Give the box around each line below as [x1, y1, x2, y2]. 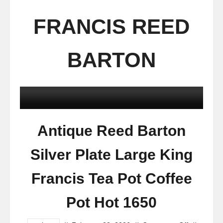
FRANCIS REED [33, 15, 190, 38]
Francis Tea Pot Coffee [31, 170, 192, 187]
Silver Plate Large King [30, 146, 193, 163]
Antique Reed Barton [37, 122, 186, 139]
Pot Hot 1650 [66, 194, 157, 211]
